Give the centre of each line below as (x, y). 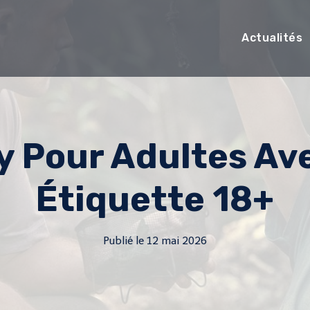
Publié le (124, 241)
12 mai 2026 (176, 241)
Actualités (272, 38)
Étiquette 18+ (155, 199)
